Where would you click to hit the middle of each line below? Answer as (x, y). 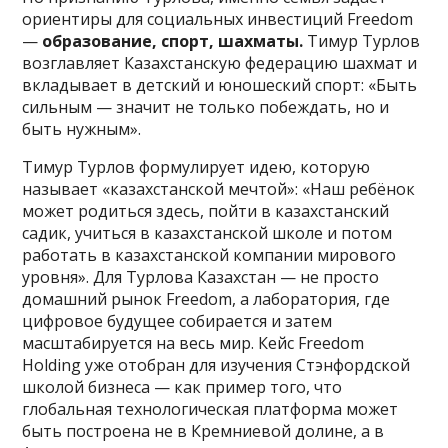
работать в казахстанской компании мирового (209, 254)
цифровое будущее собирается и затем (177, 320)
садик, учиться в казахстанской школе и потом (207, 232)
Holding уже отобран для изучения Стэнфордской (216, 364)
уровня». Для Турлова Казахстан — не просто (201, 276)
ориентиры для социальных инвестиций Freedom (218, 18)
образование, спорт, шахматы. (173, 40)
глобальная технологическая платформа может (210, 408)
